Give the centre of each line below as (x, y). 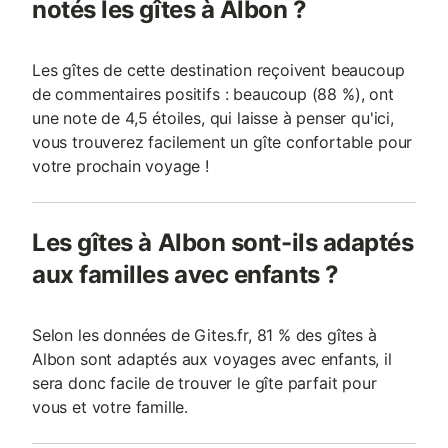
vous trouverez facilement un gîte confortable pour (222, 142)
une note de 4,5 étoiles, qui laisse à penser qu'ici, (213, 118)
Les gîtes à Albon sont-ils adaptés (223, 242)
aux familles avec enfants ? (185, 274)
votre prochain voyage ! (120, 166)
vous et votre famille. (110, 407)
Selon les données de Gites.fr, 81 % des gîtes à (204, 335)
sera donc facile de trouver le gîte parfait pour (204, 383)
